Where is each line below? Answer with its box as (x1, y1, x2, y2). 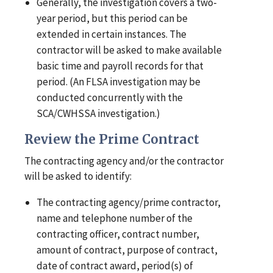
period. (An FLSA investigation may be (37, 75, 201, 89)
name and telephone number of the (37, 211, 193, 225)
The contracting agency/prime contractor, (37, 196, 221, 210)
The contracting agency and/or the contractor (24, 154, 224, 168)
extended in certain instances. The (37, 27, 187, 41)
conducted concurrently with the (37, 91, 183, 105)
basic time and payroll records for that (37, 59, 204, 73)
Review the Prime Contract (24, 132, 199, 148)
